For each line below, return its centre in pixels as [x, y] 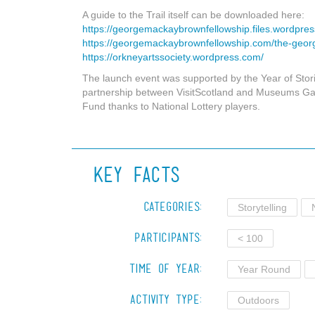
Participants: [168, 238]
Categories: [173, 207]
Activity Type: [166, 300]
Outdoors [258, 300]
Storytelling [262, 207]
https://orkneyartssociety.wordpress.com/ [173, 57]
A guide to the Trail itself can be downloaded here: [193, 15]
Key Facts [136, 174]
